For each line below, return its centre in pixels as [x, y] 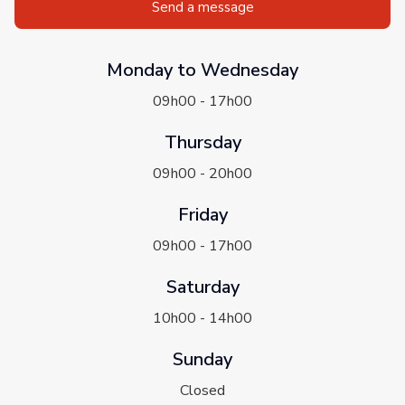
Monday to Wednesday [202, 70]
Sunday [202, 359]
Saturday [202, 287]
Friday [202, 214]
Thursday [202, 142]
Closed [202, 390]
